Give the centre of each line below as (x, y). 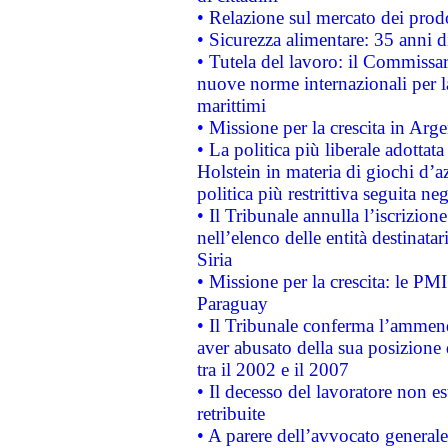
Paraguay (232, 303)
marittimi (231, 105)
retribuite (230, 413)
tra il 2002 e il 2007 (272, 369)
